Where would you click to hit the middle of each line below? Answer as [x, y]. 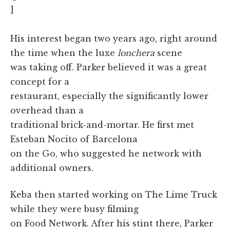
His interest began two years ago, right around [114, 38]
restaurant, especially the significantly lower [109, 96]
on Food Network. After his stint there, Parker [112, 223]
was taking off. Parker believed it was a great [109, 67]
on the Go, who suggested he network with [106, 153]
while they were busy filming [74, 209]
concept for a [40, 81]
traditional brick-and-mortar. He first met [102, 124]
